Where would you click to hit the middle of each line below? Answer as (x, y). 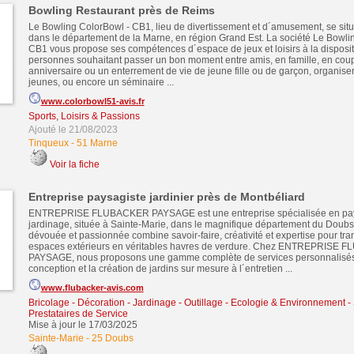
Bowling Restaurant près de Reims (121, 10)
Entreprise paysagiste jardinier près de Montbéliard (166, 197)
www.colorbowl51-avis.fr (92, 101)
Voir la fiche (74, 164)
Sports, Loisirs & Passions (84, 116)
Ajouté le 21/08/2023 (73, 130)
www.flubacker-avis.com (92, 288)
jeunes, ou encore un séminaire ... (101, 82)
